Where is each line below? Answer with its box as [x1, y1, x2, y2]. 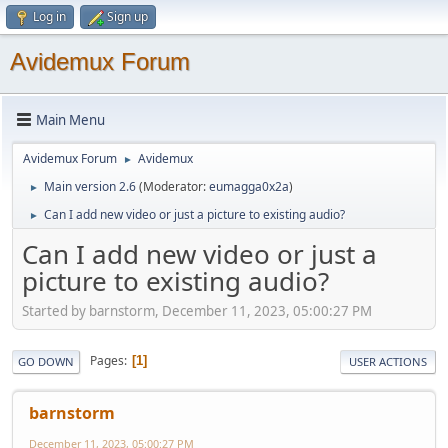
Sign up [107, 8, 148, 25]
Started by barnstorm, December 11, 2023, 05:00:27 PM [22, 301, 372, 320]
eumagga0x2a [209, 178, 289, 195]
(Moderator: [139, 178, 209, 195]
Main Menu [36, 110, 105, 129]
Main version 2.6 [44, 178, 136, 195]
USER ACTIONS [349, 353, 427, 369]
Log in [33, 8, 66, 25]
